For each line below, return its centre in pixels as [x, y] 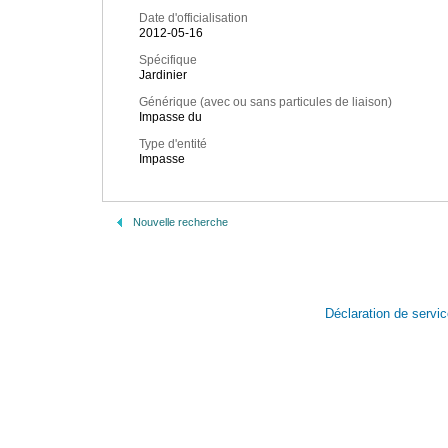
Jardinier [163, 75]
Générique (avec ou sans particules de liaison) [265, 102]
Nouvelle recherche [180, 222]
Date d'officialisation [193, 18]
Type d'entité [173, 144]
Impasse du [170, 117]
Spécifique [168, 60]
